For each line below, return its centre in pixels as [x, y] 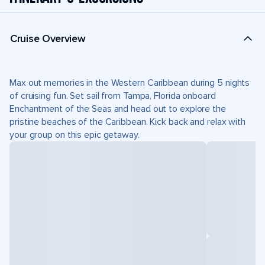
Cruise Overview [48, 38]
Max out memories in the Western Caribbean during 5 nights [130, 83]
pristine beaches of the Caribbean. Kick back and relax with [128, 122]
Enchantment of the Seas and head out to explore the [118, 109]
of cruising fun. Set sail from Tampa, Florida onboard [113, 96]
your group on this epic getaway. [75, 135]
